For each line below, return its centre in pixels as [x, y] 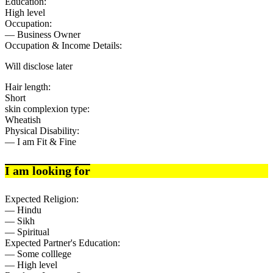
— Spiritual [27, 232]
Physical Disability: [42, 131]
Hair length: [28, 87]
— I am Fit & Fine [41, 142]
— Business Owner [43, 35]
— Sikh [20, 221]
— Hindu [23, 210]
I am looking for [48, 170]
